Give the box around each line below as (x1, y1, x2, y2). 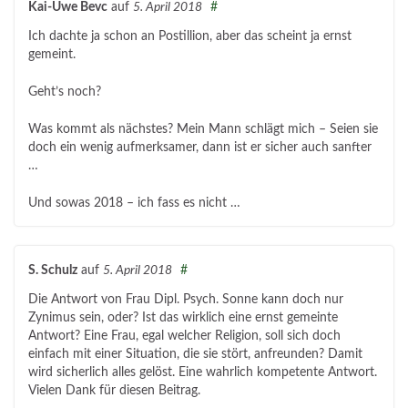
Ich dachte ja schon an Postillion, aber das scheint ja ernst (28, 30, 352, 44)
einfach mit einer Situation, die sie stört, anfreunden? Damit (28, 348, 362, 362)
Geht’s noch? (28, 86, 101, 99)
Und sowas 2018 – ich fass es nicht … (28, 197, 240, 210)
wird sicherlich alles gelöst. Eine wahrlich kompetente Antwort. (28, 366, 377, 380)
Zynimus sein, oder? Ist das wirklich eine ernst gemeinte (28, 311, 338, 325)
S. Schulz (28, 263, 77, 278)
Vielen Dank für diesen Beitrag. (28, 384, 200, 398)
